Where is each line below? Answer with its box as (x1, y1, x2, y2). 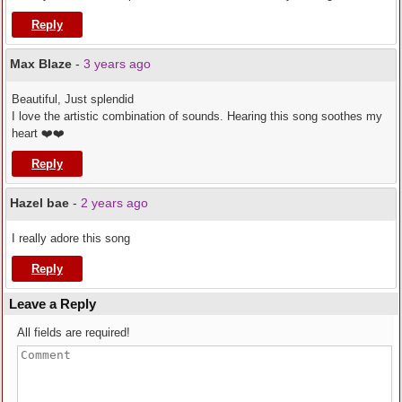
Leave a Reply (9, 296, 96, 312)
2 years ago (81, 196, 148, 211)
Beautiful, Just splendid (12, 92, 134, 107)
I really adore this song (12, 232, 130, 246)
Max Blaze (10, 57, 72, 72)
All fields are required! (17, 326, 130, 340)
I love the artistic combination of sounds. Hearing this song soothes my (12, 109, 382, 124)
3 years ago (83, 57, 151, 72)
